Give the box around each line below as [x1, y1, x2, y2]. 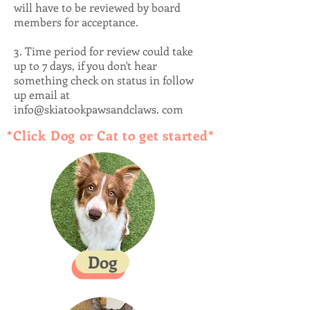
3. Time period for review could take [14, 44, 193, 58]
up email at [14, 87, 70, 102]
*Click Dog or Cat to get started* [7, 127, 215, 144]
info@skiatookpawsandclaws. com [14, 102, 183, 116]
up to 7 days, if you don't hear [14, 58, 157, 73]
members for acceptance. [14, 15, 141, 29]
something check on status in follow [14, 73, 194, 87]
